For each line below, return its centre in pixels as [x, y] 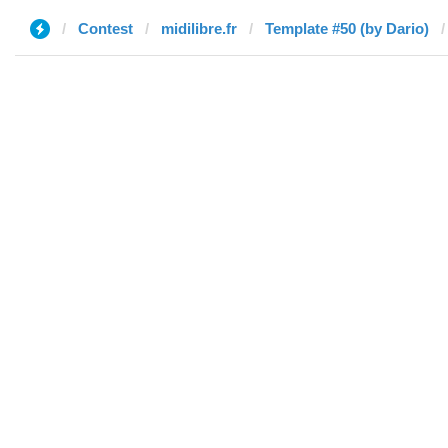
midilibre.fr [199, 28]
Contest [105, 28]
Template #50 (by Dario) [347, 28]
